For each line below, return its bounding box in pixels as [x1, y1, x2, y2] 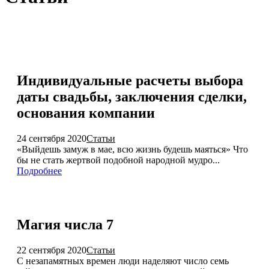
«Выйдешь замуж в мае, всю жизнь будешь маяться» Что [17, 144, 248, 154]
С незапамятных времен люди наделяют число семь [17, 256, 229, 267]
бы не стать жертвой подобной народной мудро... [17, 154, 220, 165]
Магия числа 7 [17, 217, 113, 233]
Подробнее [17, 165, 62, 176]
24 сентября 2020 [17, 133, 86, 144]
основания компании [17, 104, 155, 121]
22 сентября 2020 [17, 245, 86, 256]
